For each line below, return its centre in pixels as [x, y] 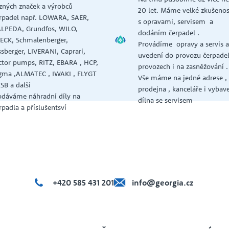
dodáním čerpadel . [169, 33]
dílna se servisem [168, 100]
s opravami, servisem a [176, 22]
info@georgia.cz [163, 183]
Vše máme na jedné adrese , [183, 78]
